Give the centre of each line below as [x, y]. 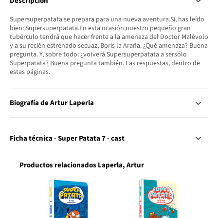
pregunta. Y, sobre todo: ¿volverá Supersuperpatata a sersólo [98, 55]
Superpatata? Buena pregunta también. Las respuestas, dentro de [105, 64]
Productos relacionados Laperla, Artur [82, 165]
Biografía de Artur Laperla [52, 103]
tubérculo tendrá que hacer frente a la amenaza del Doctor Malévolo [109, 37]
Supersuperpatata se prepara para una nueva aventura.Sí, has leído [107, 20]
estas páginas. [30, 72]
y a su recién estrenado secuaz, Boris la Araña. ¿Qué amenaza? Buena [109, 46]
